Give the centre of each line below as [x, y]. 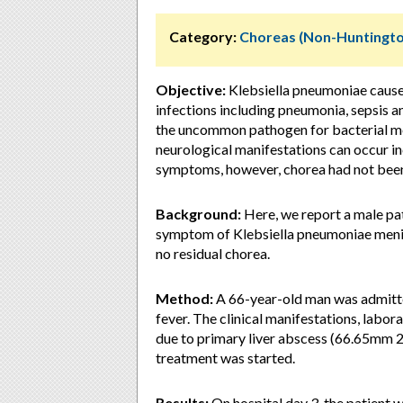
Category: [203, 36]
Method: [184, 298]
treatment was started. [225, 358]
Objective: [191, 90]
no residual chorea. [213, 253]
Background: [198, 214]
